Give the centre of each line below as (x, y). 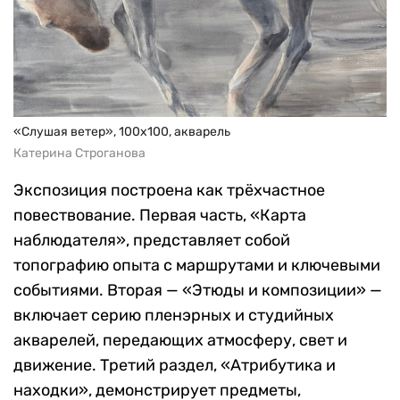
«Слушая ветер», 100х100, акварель (122, 131)
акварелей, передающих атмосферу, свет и (180, 340)
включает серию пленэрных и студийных (174, 315)
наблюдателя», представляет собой (152, 240)
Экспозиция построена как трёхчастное (169, 190)
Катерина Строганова (79, 153)
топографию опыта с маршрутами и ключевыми (197, 265)
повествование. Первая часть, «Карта (160, 215)
